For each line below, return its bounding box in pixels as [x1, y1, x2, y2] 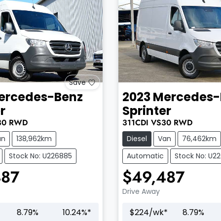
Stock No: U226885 [9, 150, 72, 161]
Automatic [126, 150, 164, 161]
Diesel [126, 133, 147, 144]
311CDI [122, 116, 148, 128]
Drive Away [122, 186, 160, 196]
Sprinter [122, 102, 171, 119]
